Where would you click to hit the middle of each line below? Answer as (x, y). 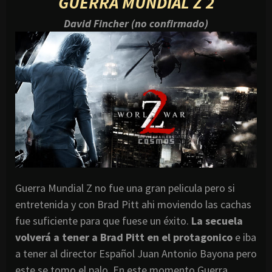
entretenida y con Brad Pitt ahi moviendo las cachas (133, 204)
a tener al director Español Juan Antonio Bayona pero (136, 253)
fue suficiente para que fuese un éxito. (103, 220)
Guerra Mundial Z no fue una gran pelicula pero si (125, 188)
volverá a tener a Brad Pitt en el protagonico (124, 237)
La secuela (217, 220)
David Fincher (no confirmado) (136, 23)
